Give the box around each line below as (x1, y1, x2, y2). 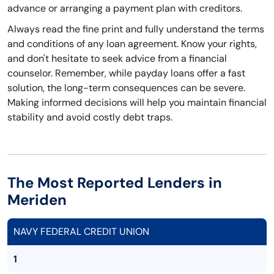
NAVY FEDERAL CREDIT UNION (13, 225, 149, 239)
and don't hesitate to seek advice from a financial (7, 52, 227, 65)
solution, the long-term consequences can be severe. (7, 81, 245, 95)
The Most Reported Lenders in (7, 173, 222, 193)
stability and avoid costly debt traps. (7, 111, 172, 124)
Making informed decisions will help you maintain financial (7, 96, 267, 109)
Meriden (7, 190, 67, 210)
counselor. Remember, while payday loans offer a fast (7, 67, 245, 80)
